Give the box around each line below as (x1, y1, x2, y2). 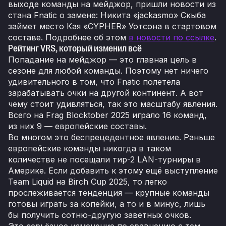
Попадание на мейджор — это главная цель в (8, 54, 197, 65)
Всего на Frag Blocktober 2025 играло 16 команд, (8, 110, 207, 121)
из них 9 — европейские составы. (8, 121, 147, 132)
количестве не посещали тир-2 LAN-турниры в (8, 154, 201, 165)
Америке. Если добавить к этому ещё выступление (8, 165, 218, 176)
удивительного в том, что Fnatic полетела (8, 77, 180, 87)
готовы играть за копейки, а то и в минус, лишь (8, 199, 205, 209)
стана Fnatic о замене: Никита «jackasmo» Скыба (8, 10, 206, 21)
